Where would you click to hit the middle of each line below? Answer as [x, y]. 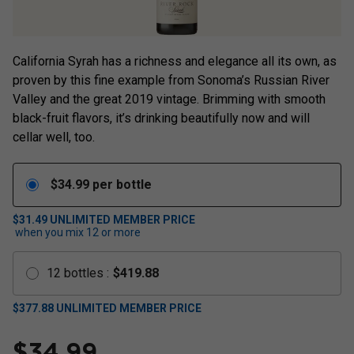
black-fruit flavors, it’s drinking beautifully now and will [161, 118]
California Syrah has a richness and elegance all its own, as [175, 61]
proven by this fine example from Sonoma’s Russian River [171, 80]
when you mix [49, 232]
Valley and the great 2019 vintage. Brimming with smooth [169, 99]
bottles [84, 273]
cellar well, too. [54, 137]
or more [120, 232]
